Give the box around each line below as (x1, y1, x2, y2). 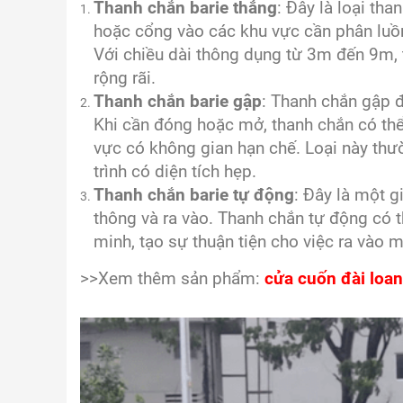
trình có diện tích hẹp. (94, 161, 256, 182)
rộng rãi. (94, 67, 156, 88)
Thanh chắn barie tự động (94, 184, 294, 205)
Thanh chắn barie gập (94, 91, 262, 112)
